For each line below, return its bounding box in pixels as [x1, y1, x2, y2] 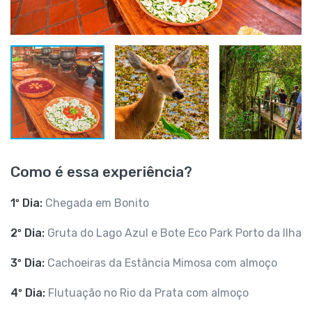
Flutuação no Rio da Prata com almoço [45, 286, 249, 299]
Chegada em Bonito [42, 196, 149, 210]
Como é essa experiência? [10, 162, 192, 180]
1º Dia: [10, 196, 42, 210]
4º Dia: [10, 286, 45, 299]
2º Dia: [10, 226, 45, 240]
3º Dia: [10, 256, 45, 270]
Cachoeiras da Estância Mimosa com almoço [45, 256, 277, 270]
